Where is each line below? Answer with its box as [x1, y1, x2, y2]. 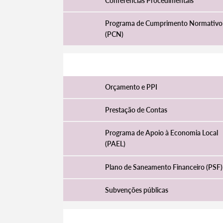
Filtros [119, 43, 144, 55]
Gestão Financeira [105, 60, 159, 69]
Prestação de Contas [105, 106, 167, 114]
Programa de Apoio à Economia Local [105, 128, 218, 137]
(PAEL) [105, 139, 125, 148]
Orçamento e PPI [105, 82, 157, 91]
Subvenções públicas [105, 186, 168, 195]
